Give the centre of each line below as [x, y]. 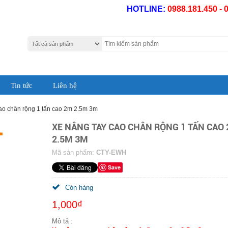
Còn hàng [79, 188]
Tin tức [22, 85]
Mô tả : [62, 221]
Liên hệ [65, 85]
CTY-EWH [111, 152]
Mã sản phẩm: [74, 152]
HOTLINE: [147, 9]
